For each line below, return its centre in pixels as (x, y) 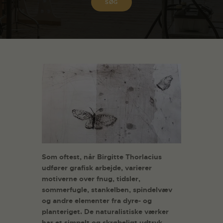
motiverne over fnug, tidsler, (91, 179)
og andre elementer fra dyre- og (97, 201)
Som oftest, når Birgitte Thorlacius (102, 157)
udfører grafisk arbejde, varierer (97, 168)
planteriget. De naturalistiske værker (105, 212)
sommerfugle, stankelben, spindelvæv (107, 190)
